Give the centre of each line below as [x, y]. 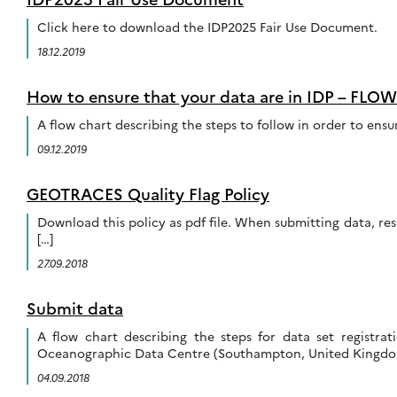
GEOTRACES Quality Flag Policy [148, 194]
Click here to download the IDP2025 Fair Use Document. [207, 27]
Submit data [75, 308]
